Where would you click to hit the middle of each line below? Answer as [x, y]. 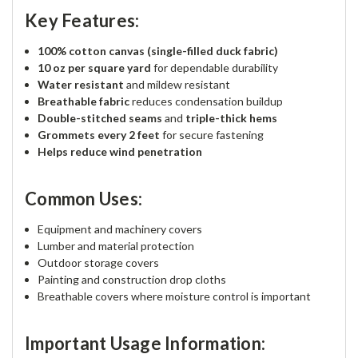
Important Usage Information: [145, 343]
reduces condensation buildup [207, 101]
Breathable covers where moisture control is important [175, 296]
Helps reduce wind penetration [120, 151]
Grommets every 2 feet [99, 134]
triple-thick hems [232, 117]
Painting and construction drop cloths [132, 279]
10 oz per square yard [95, 67]
